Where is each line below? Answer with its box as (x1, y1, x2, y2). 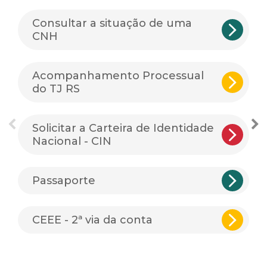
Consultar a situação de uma (32, 17, 192, 30)
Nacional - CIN (32, 135, 111, 148)
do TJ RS (32, 82, 80, 96)
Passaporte (32, 174, 95, 188)
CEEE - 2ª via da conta (32, 213, 153, 227)
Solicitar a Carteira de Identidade (32, 122, 214, 135)
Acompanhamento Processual (32, 69, 204, 83)
